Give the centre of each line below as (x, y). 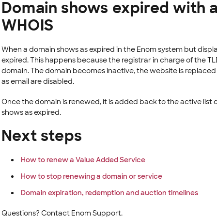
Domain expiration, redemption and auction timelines (109, 193)
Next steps (42, 136)
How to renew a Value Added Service (83, 160)
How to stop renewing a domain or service (91, 176)
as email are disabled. (38, 81)
